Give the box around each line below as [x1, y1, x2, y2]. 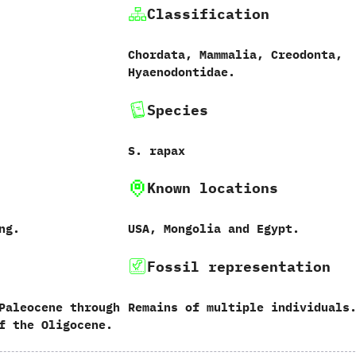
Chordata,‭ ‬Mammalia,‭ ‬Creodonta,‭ [127, 47, 342, 62]
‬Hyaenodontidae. [127, 64, 235, 79]
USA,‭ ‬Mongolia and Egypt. [127, 221, 300, 236]
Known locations [146, 179, 278, 197]
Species [146, 100, 208, 119]
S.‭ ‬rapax [127, 142, 185, 158]
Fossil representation [146, 257, 331, 276]
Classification [146, 5, 269, 23]
